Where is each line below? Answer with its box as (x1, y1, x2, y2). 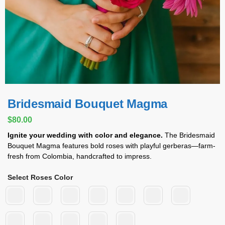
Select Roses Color (8, 173, 73, 182)
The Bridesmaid (163, 131, 215, 140)
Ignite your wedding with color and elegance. (8, 131, 163, 140)
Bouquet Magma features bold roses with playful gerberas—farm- (8, 142, 215, 150)
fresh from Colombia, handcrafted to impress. (8, 152, 152, 161)
